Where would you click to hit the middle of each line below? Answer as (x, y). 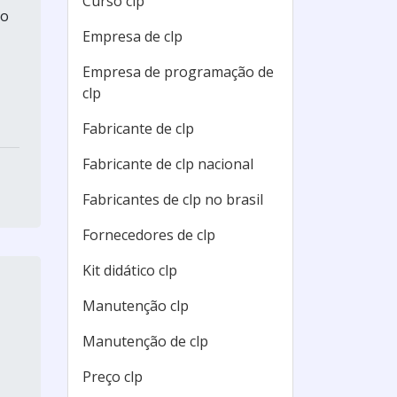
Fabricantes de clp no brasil (173, 199)
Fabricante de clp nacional (168, 164)
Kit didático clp (130, 270)
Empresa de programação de (178, 72)
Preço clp (113, 377)
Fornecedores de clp (149, 235)
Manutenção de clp (145, 341)
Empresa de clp (132, 36)
